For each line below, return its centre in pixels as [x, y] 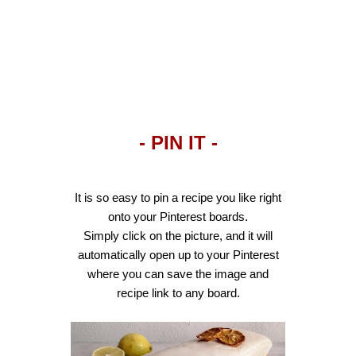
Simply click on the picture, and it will [178, 236]
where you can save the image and [178, 274]
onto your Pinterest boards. [178, 217]
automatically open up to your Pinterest [178, 255]
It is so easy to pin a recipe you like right [178, 198]
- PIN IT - [178, 143]
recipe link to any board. [178, 293]
